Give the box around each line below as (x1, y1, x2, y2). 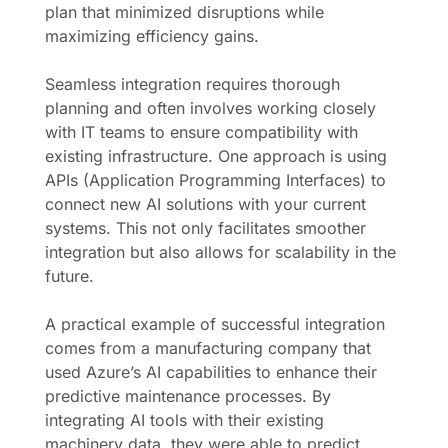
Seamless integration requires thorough (45, 74, 340, 94)
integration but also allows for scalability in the (45, 242, 396, 262)
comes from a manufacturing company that (45, 338, 371, 358)
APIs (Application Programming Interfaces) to (45, 170, 386, 190)
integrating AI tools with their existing (45, 410, 324, 430)
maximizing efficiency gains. (45, 26, 259, 46)
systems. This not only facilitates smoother (45, 218, 366, 238)
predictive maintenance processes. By (45, 386, 331, 406)
